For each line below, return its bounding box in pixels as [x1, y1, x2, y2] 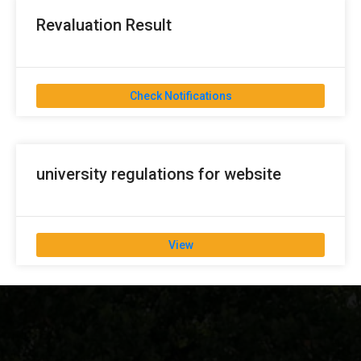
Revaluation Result [36, 15, 172, 35]
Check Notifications [129, 89, 232, 103]
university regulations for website [36, 164, 281, 185]
